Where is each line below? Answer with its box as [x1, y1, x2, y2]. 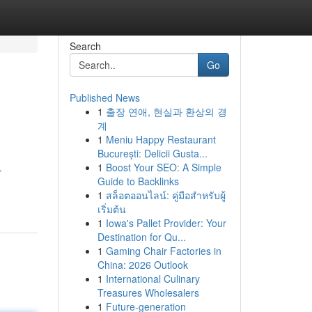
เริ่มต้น [97, 202, 126, 216]
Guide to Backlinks [97, 174, 179, 188]
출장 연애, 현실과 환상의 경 [105, 104, 227, 118]
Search [69, 39, 101, 53]
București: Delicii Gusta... [97, 146, 208, 160]
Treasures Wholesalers [97, 286, 199, 299]
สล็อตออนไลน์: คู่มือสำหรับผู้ [105, 188, 226, 202]
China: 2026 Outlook [97, 258, 188, 272]
